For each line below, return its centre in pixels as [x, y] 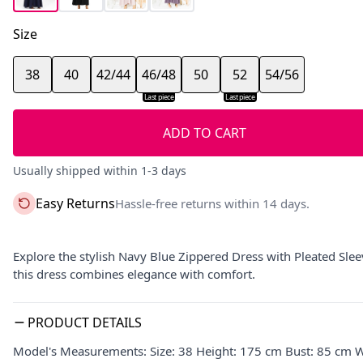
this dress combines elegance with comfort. [134, 274]
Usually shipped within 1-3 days [100, 171]
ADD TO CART [204, 133]
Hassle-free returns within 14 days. [212, 203]
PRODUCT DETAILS [85, 322]
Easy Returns [75, 203]
